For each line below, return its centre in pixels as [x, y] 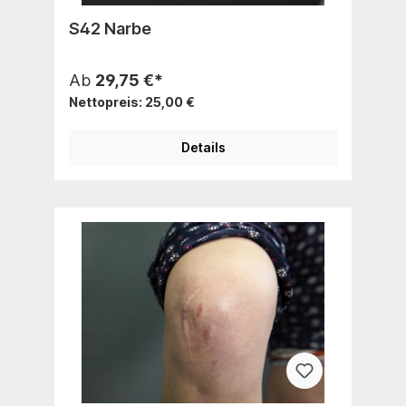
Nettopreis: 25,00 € [132, 101]
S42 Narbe [110, 28]
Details [203, 147]
